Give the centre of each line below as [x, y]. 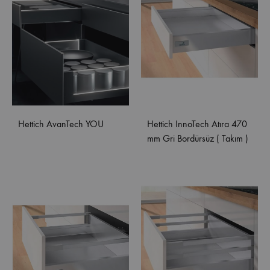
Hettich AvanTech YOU [61, 124]
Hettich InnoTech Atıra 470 [197, 124]
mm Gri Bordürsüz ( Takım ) [198, 139]
